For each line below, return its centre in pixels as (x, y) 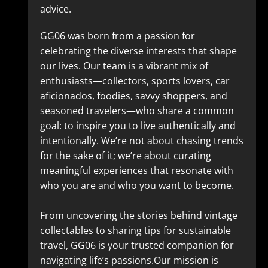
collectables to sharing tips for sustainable (135, 230)
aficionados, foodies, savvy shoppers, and (133, 96)
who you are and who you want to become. (137, 185)
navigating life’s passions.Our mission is (129, 260)
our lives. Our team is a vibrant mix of (124, 66)
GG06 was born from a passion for (117, 36)
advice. (55, 9)
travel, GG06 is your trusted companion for (137, 245)
